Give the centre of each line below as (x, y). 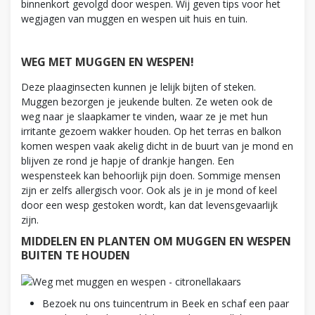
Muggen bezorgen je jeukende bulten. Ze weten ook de (147, 102)
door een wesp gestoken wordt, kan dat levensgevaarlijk (149, 205)
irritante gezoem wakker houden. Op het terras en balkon (151, 131)
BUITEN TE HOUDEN (76, 255)
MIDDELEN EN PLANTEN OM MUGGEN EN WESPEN (156, 241)
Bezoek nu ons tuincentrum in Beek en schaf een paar (166, 303)
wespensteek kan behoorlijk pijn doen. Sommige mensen (151, 175)
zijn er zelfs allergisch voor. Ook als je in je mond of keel (149, 190)
